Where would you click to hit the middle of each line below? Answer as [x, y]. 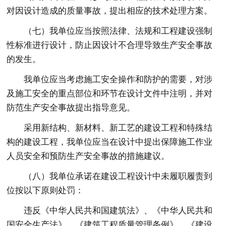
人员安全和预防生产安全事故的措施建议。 [88, 156]
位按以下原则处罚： [45, 190]
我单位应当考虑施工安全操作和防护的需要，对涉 [118, 79]
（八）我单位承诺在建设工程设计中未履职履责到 [118, 176]
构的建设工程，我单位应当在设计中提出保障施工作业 [110, 142]
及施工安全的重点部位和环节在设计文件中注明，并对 [110, 93]
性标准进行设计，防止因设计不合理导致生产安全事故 [110, 45]
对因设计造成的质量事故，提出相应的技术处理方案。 [110, 11]
